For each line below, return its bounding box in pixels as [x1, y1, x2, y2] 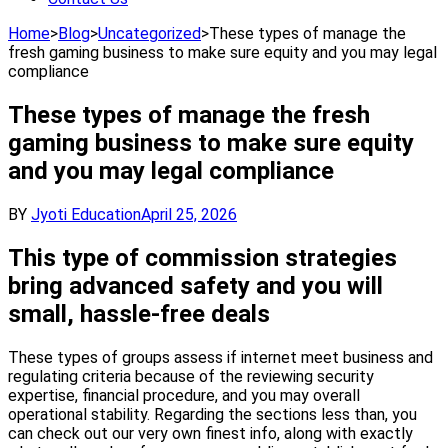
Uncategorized [98, 24, 201, 43]
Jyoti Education [31, 204, 141, 224]
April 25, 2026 [141, 204, 237, 224]
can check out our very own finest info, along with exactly [8, 423, 413, 443]
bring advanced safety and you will [8, 271, 383, 300]
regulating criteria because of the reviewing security [8, 366, 374, 386]
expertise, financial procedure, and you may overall [8, 385, 360, 405]
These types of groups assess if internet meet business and [8, 347, 433, 367]
